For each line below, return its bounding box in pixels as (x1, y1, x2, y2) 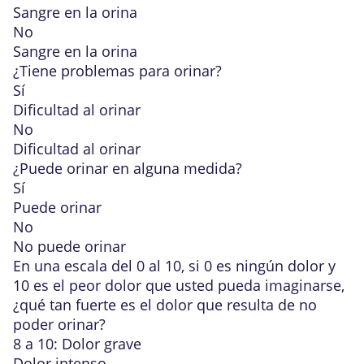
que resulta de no (193, 295, 317, 314)
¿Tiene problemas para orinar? (13, 61, 222, 80)
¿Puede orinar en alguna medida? (13, 158, 242, 178)
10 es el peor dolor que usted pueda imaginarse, (13, 275, 344, 295)
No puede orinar (13, 236, 126, 256)
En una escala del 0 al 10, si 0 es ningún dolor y (13, 256, 336, 275)
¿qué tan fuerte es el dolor (13, 295, 193, 314)
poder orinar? (13, 314, 106, 334)
